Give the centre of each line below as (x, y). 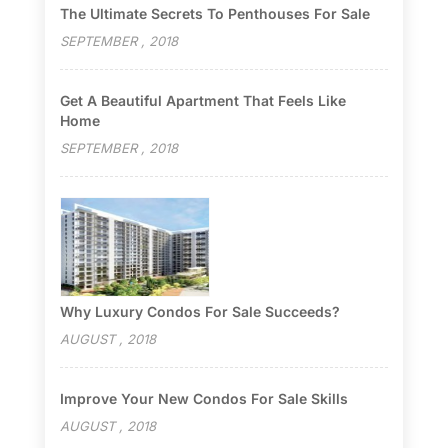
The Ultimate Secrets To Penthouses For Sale (214, 13)
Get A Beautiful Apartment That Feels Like (202, 100)
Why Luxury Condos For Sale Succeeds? (199, 311)
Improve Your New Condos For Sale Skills (203, 398)
